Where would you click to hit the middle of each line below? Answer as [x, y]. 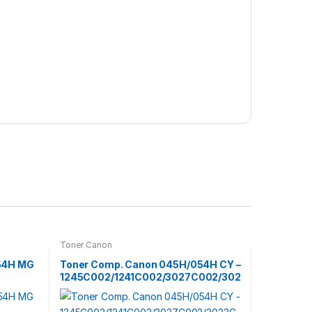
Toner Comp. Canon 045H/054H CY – [150, 264]
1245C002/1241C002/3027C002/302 [150, 276]
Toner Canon [86, 245]
